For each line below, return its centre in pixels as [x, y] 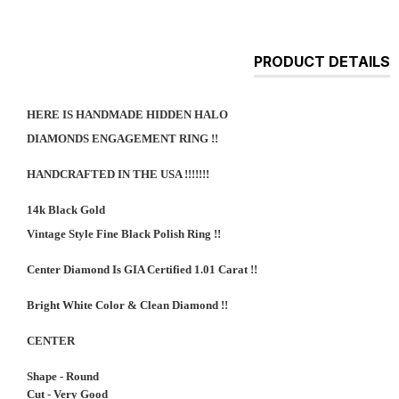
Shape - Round [63, 376]
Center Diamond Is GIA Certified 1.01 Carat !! [142, 269]
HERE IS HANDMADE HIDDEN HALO [127, 114]
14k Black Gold [66, 210]
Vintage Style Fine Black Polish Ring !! [124, 234]
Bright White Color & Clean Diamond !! [127, 305]
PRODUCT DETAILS [322, 61]
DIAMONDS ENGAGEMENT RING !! [122, 138]
